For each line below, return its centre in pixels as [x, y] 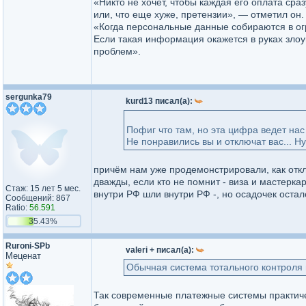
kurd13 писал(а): [160, 101]
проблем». [117, 51]
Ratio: [17, 208]
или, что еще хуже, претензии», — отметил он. [199, 14]
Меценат [23, 256]
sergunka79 [29, 97]
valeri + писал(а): [161, 250]
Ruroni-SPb [28, 246]
